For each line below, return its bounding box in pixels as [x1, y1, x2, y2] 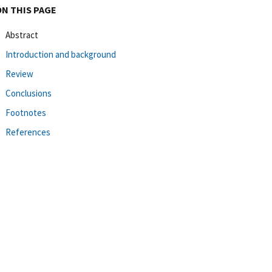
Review [5, 67, 33, 80]
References [5, 126, 50, 138]
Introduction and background [5, 48, 116, 60]
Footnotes [5, 106, 46, 118]
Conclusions [5, 87, 52, 99]
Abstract [5, 29, 38, 41]
